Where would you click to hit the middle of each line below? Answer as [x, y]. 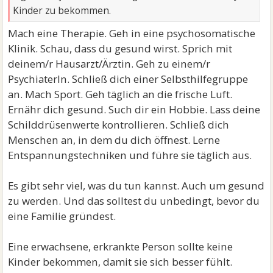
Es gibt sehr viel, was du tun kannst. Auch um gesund [136, 186]
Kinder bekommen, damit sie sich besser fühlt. [120, 262]
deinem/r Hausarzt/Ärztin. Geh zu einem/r [109, 64]
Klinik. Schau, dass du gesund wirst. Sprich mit [120, 49]
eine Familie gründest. [62, 216]
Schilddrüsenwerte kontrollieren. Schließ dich [119, 125]
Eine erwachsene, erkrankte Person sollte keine [121, 247]
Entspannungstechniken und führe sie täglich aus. [130, 155]
